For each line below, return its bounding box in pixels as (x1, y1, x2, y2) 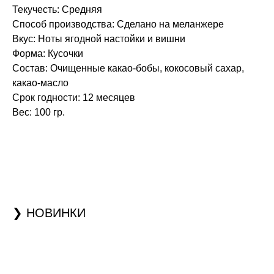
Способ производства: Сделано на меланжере (12, 19, 224, 29)
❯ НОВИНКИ (12, 206, 86, 220)
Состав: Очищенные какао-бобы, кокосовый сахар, (12, 63, 244, 73)
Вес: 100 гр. (12, 107, 65, 117)
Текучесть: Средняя (12, 4, 102, 15)
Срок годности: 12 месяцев (12, 92, 135, 103)
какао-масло (12, 78, 68, 88)
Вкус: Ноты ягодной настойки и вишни (12, 34, 185, 44)
